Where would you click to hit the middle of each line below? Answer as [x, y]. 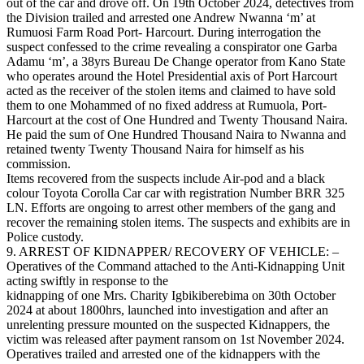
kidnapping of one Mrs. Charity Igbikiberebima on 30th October [171, 296]
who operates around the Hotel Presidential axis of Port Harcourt [172, 76]
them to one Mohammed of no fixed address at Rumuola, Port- [167, 106]
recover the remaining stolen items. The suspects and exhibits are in [178, 223]
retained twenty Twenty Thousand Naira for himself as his [155, 149]
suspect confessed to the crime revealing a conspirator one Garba [172, 47]
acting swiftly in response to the [87, 281]
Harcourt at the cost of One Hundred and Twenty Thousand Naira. [177, 120]
